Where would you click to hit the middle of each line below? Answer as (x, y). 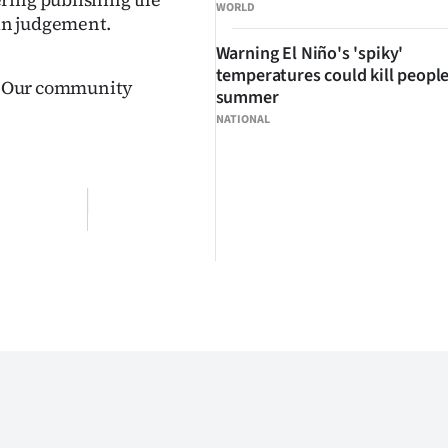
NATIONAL (242, 120)
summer (247, 98)
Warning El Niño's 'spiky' (309, 54)
